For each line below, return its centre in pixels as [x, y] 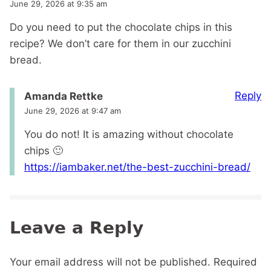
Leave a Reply [77, 228]
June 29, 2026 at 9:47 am [73, 111]
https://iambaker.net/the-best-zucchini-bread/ [137, 167]
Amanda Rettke [64, 96]
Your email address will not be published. [110, 262]
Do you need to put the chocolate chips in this [121, 28]
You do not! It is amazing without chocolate [129, 135]
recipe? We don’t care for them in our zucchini [120, 44]
